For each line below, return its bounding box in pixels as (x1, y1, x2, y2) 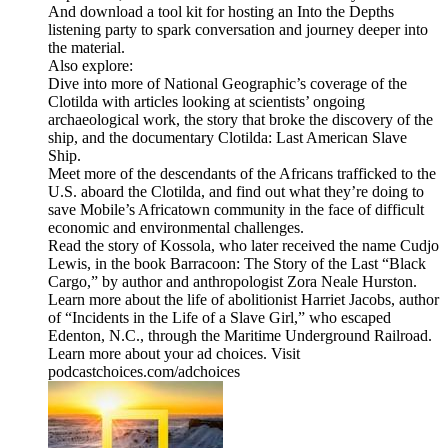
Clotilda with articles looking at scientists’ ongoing (48, 93, 365, 111)
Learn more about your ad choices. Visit (48, 345, 300, 363)
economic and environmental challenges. (48, 219, 308, 237)
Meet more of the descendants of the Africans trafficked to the (48, 165, 436, 183)
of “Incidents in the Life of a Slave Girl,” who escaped (48, 309, 391, 327)
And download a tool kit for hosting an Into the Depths (48, 3, 394, 21)
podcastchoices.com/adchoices (48, 363, 240, 381)
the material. (48, 39, 125, 57)
